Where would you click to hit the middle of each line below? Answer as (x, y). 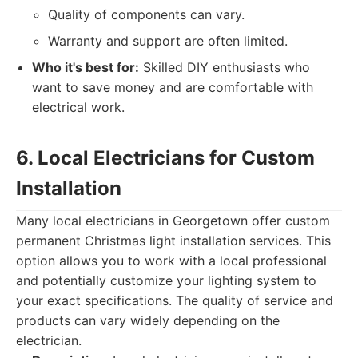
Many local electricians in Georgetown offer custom (173, 221)
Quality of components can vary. (146, 14)
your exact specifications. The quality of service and (175, 300)
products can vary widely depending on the (148, 320)
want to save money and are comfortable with (173, 87)
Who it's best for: (86, 67)
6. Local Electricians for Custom (165, 158)
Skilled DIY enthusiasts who (225, 67)
